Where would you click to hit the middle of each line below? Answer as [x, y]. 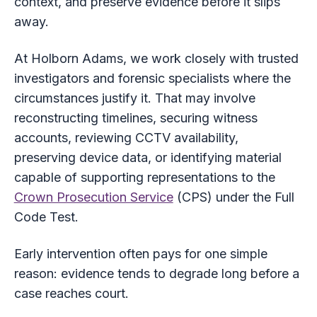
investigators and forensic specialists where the [152, 78]
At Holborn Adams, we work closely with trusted [156, 58]
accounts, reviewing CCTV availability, [126, 137]
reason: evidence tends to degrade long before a [156, 273]
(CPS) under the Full [234, 197]
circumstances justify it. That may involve [134, 98]
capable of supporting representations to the [144, 177]
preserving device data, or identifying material [148, 157]
